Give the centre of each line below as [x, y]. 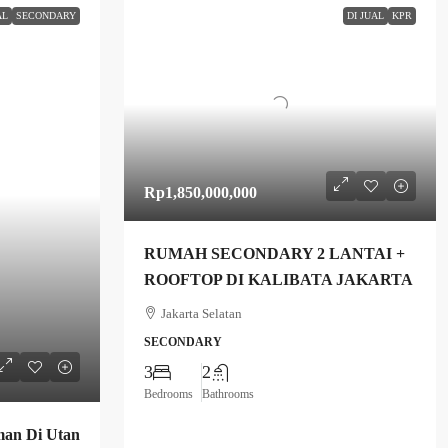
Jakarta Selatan [201, 313]
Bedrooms [168, 393]
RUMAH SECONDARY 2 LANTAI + [274, 253]
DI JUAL [365, 15]
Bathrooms [228, 393]
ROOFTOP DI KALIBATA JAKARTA [278, 279]
